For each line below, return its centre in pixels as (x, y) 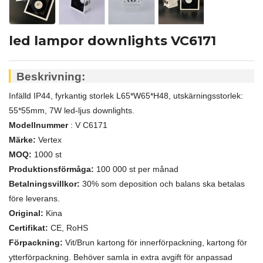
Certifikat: (28, 228)
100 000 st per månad (137, 169)
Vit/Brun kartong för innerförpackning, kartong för (156, 243)
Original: (26, 213)
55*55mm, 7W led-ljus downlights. (72, 111)
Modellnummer (38, 125)
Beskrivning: (51, 76)
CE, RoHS (69, 228)
